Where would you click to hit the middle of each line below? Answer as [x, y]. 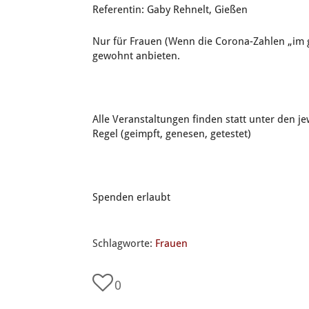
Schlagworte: [124, 243]
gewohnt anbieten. [137, 56]
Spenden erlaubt [132, 197]
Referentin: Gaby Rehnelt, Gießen [170, 10]
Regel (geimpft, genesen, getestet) [172, 134]
